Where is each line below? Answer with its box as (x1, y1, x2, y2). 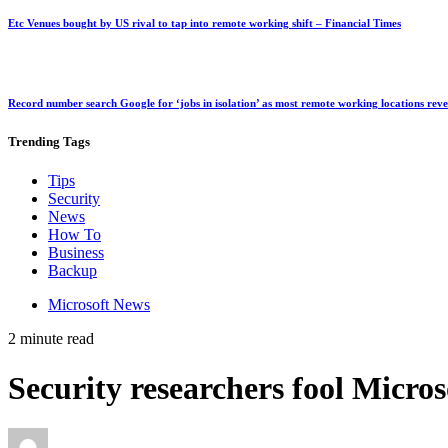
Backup (48, 262, 97, 280)
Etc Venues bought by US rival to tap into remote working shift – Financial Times (8, 17, 401, 30)
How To (48, 226, 101, 244)
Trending (8, 134, 60, 150)
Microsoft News (48, 296, 150, 314)
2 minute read (8, 330, 94, 348)
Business (48, 244, 104, 262)
